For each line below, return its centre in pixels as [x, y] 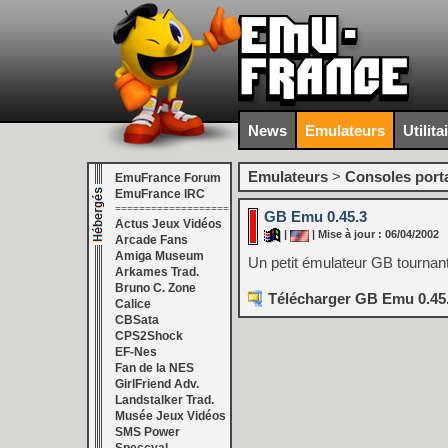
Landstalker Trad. [164, 400]
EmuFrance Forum [168, 178]
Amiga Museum [159, 256]
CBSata [137, 320]
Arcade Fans [151, 240]
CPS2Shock [149, 336]
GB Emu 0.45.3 [315, 216]
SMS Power [147, 432]
